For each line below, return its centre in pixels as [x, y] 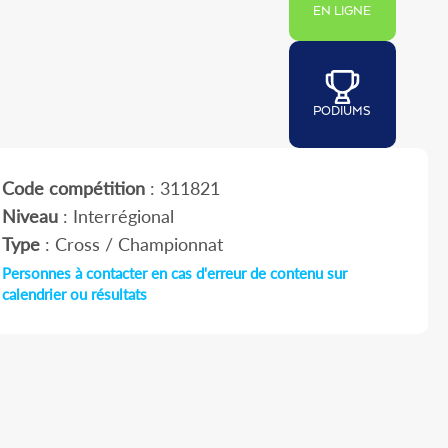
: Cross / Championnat [131, 244]
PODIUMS [342, 112]
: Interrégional [115, 216]
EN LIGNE [342, 12]
